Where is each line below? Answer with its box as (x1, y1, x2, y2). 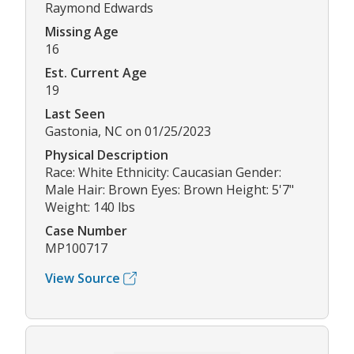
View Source (45, 269, 120, 288)
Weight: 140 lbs (45, 198, 135, 217)
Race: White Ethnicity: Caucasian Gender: (45, 164, 281, 182)
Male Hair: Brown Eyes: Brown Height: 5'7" (45, 181, 294, 199)
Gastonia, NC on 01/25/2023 (45, 122, 211, 141)
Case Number (45, 222, 127, 240)
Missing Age (45, 23, 119, 41)
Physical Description (45, 146, 168, 164)
